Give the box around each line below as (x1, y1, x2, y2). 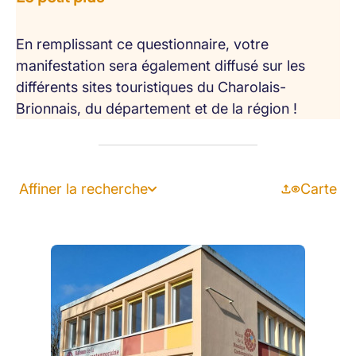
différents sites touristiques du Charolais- (16, 79, 286, 95)
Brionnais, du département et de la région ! (16, 100, 297, 117)
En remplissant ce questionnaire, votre (16, 36, 269, 52)
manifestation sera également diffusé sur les (16, 57, 305, 74)
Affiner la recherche (19, 180, 148, 197)
